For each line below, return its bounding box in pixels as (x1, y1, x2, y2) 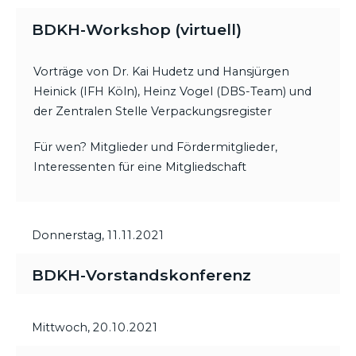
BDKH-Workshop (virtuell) (32, 20, 242, 40)
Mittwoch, (32, 319, 93, 335)
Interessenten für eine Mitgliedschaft (33, 159, 246, 174)
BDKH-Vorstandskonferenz (32, 265, 251, 284)
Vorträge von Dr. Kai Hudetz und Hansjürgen (33, 64, 289, 79)
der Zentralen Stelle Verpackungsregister (33, 104, 272, 119)
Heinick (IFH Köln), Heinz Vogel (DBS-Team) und (33, 84, 311, 99)
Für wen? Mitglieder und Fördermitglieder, (33, 139, 277, 154)
